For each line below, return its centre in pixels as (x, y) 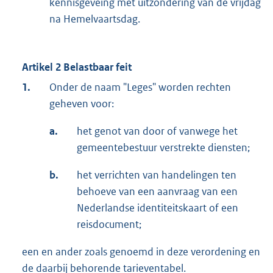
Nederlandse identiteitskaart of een (158, 208)
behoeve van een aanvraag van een (157, 192)
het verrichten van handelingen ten (157, 175)
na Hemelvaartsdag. (95, 19)
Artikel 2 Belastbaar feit (77, 67)
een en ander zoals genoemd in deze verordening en (141, 252)
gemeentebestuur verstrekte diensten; (163, 148)
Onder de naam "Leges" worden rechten (140, 87)
